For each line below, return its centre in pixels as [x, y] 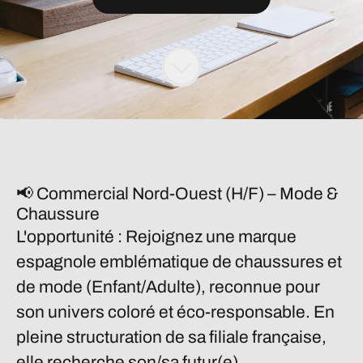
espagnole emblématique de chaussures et [179, 262]
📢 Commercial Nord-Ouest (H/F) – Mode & [177, 194]
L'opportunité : [69, 237]
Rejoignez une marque [209, 237]
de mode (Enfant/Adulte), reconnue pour [168, 287]
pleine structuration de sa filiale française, [171, 337]
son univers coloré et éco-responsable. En [175, 312]
